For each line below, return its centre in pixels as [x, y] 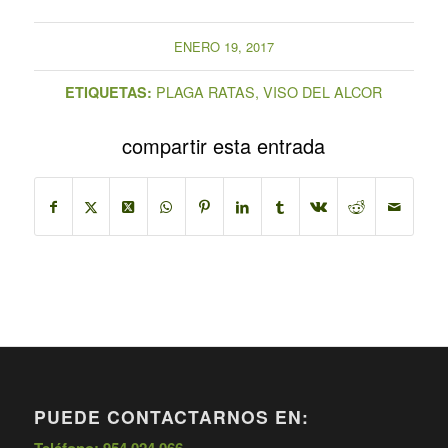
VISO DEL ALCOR [323, 91]
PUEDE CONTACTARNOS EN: [171, 416]
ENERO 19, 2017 [223, 46]
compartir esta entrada [224, 145]
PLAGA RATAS [206, 91]
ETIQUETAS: [109, 91]
